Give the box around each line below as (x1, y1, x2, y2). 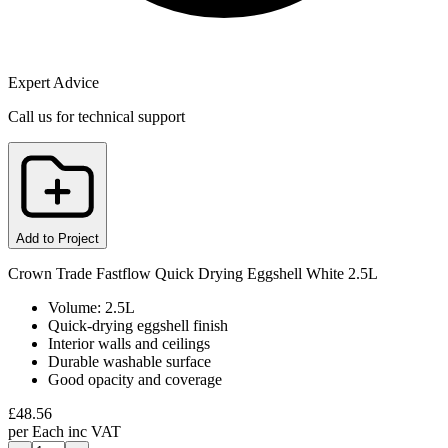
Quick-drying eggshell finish (48, 316, 228, 334)
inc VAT (68, 422, 121, 440)
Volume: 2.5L (48, 298, 135, 316)
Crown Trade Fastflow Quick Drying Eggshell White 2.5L (8, 264, 378, 282)
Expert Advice (8, 73, 99, 91)
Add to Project (16, 230, 99, 246)
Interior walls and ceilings (48, 334, 210, 352)
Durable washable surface (48, 352, 211, 370)
